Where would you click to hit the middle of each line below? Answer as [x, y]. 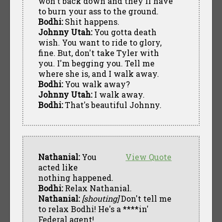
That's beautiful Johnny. [112, 105]
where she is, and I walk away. [98, 73]
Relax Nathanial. [97, 188]
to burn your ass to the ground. [98, 11]
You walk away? [96, 84]
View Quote [149, 157]
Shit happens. [91, 21]
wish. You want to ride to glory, [100, 42]
